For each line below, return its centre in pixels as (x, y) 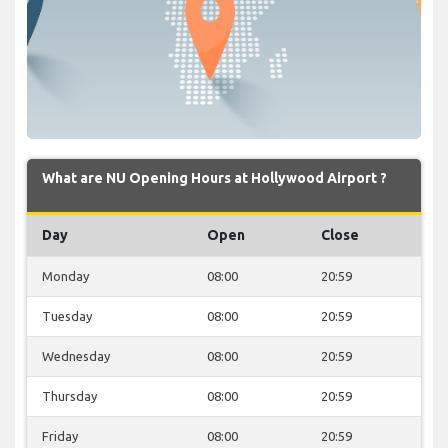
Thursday (69, 395)
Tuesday (67, 315)
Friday (60, 435)
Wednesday (76, 355)
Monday (65, 275)
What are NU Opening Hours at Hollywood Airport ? (214, 177)
